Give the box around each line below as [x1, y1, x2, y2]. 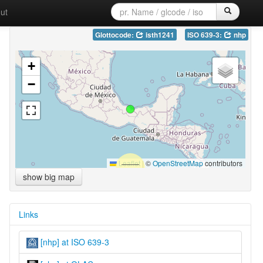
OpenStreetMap [152, 157, 203, 168]
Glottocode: [95, 29, 136, 40]
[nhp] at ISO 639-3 [38, 235, 109, 248]
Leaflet [116, 157, 140, 168]
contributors [203, 157, 242, 168]
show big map [22, 170, 75, 183]
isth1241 [143, 29, 174, 40]
